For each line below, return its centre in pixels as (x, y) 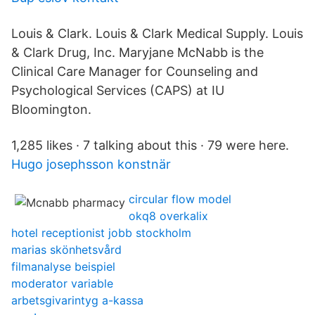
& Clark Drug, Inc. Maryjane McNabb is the (137, 52)
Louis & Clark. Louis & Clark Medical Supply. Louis (157, 33)
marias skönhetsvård (66, 250)
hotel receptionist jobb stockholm (101, 233)
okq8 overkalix (168, 216)
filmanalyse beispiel (63, 266)
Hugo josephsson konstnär (91, 164)
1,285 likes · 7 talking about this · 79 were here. (150, 145)
